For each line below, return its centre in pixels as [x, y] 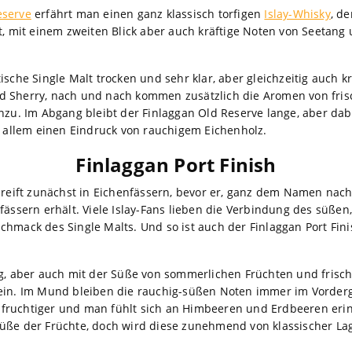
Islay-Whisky [297, 13]
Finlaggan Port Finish [176, 164]
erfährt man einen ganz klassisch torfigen [148, 13]
